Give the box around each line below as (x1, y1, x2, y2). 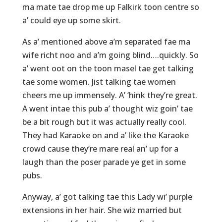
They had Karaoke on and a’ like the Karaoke (22, 130, 189, 141)
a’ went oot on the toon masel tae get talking (22, 63, 194, 74)
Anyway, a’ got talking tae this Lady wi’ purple (22, 191, 192, 203)
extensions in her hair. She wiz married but (22, 205, 182, 216)
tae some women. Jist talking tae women (22, 76, 176, 88)
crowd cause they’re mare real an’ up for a (22, 143, 178, 155)
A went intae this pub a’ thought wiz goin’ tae (22, 103, 193, 114)
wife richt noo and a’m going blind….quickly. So (22, 50, 199, 61)
